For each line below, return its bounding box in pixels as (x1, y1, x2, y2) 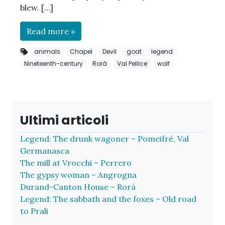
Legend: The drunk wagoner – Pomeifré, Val (20, 134, 189, 144)
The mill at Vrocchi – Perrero (20, 158, 132, 168)
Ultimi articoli (20, 111, 108, 130)
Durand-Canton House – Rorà (20, 182, 136, 192)
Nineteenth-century (24, 59, 83, 68)
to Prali (20, 206, 48, 216)
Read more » (27, 26, 75, 36)
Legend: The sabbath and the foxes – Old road (20, 194, 196, 204)
